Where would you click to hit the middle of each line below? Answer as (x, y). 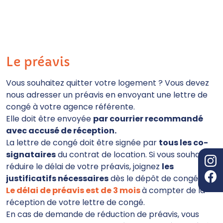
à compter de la (173, 190)
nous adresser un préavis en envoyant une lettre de (107, 95)
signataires (31, 155)
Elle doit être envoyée (50, 119)
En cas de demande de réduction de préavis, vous (103, 214)
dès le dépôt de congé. (154, 178)
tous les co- (183, 143)
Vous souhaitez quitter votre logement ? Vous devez (108, 83)
